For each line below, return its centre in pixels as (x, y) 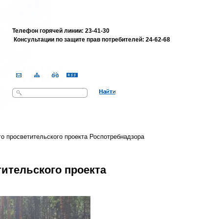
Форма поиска (35, 100)
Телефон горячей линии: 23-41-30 (61, 31)
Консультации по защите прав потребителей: (80, 40)
